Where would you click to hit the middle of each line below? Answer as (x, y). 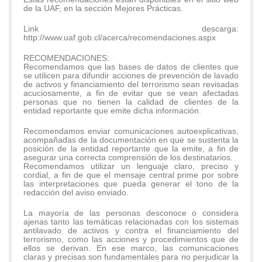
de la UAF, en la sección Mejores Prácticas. (103, 8)
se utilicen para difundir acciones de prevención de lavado (131, 75)
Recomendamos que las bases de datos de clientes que (131, 66)
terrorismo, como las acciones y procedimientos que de (131, 239)
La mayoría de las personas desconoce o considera (131, 213)
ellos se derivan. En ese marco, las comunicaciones (131, 248)
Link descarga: (131, 28)
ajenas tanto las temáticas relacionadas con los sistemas (131, 221)
